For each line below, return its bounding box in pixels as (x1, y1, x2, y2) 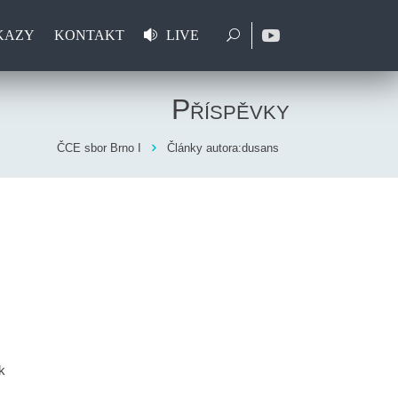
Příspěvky (171, 93, 290, 125)
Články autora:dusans (167, 141, 279, 155)
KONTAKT (53, 28, 124, 43)
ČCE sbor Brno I (57, 141, 141, 155)
